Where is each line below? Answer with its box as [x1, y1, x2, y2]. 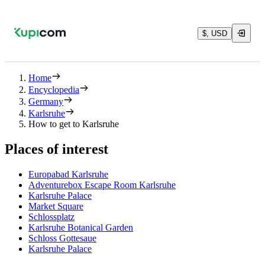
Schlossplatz [28, 211, 75, 222]
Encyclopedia [28, 85, 79, 95]
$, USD [202, 28, 227, 38]
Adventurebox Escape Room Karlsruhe [28, 179, 176, 190]
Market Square [28, 201, 83, 211]
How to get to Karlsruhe [28, 119, 119, 129]
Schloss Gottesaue [28, 232, 96, 243]
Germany [28, 96, 63, 106]
